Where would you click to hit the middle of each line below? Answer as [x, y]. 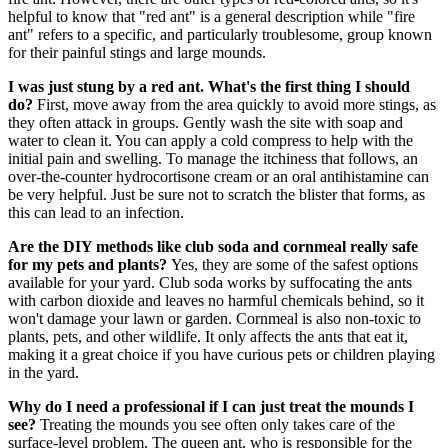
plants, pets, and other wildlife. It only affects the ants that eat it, [208, 336]
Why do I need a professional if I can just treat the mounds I [211, 406]
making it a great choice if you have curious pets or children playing [221, 354]
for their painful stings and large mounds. [137, 52]
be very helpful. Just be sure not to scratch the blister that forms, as [216, 194]
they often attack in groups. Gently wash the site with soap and [205, 122]
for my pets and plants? [87, 264]
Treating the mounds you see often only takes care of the [215, 424]
